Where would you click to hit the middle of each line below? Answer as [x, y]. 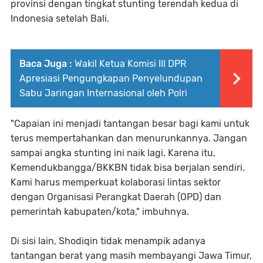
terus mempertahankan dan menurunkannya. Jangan [129, 138]
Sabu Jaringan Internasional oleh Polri [103, 93]
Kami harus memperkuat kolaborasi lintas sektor [116, 182]
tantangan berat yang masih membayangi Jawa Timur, [131, 255]
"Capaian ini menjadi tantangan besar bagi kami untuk [130, 123]
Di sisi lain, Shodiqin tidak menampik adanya [108, 241]
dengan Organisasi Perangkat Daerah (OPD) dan [116, 197]
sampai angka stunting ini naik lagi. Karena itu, [113, 153]
